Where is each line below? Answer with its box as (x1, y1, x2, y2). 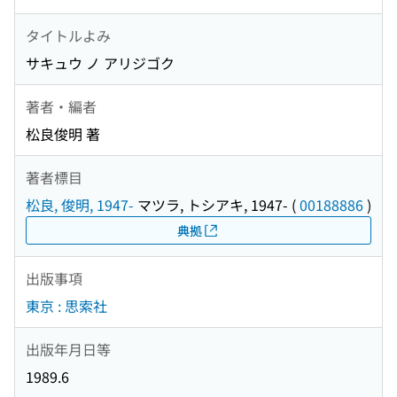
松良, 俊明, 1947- (26, 194, 134, 216)
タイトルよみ (26, 24, 111, 46)
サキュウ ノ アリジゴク (26, 52, 175, 74)
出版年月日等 (26, 338, 111, 360)
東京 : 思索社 (26, 295, 107, 317)
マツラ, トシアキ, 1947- (134, 194, 288, 216)
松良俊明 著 (26, 123, 100, 145)
